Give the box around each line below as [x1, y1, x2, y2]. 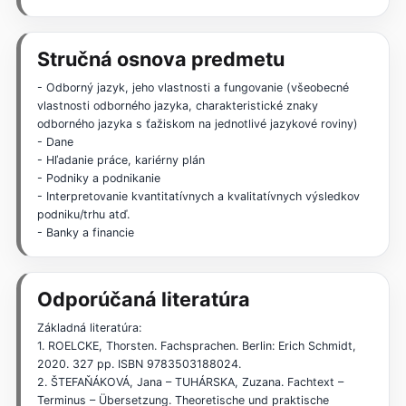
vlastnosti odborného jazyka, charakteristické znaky [36, 98, 318, 112]
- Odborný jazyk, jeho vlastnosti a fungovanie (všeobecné [36, 80, 349, 94]
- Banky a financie [36, 225, 134, 239]
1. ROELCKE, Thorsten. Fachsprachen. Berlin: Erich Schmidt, [36, 338, 356, 353]
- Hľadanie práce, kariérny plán [36, 152, 205, 167]
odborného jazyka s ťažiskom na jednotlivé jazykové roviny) [36, 116, 358, 130]
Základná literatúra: [36, 320, 141, 334]
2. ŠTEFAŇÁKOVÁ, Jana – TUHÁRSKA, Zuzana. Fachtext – [36, 374, 343, 389]
